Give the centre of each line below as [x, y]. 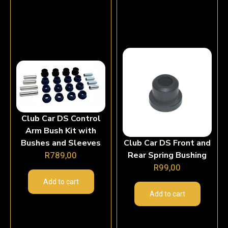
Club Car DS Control [61, 119]
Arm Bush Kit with [61, 131]
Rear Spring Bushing [167, 155]
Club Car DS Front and [167, 143]
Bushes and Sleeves [61, 143]
